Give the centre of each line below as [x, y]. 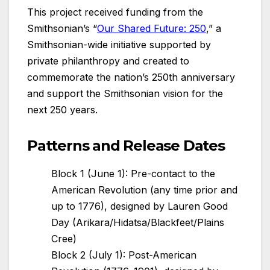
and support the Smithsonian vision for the [125, 94]
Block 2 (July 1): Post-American [124, 255]
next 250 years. [62, 110]
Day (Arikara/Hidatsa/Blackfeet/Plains [138, 223]
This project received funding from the [115, 12]
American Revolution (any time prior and [144, 190]
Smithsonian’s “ [62, 29]
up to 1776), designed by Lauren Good [140, 206]
